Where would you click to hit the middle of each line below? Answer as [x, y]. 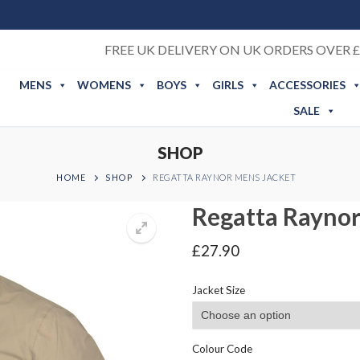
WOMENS [104, 85]
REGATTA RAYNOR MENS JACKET [224, 177]
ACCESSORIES [307, 85]
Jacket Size [219, 290]
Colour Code [222, 348]
